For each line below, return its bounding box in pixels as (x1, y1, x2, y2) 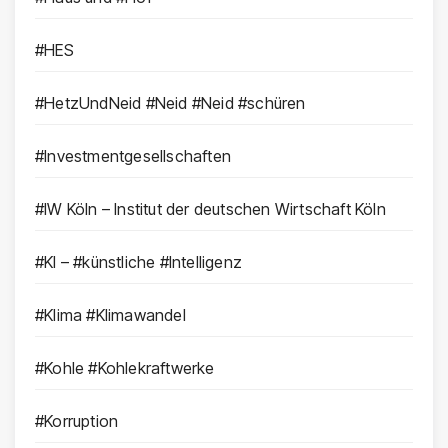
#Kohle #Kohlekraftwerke (35, 358, 215, 379)
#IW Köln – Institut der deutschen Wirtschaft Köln (35, 199, 386, 220)
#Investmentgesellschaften (35, 146, 231, 167)
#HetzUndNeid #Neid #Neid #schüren (35, 93, 306, 114)
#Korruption (35, 411, 119, 432)
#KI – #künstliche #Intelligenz (35, 252, 242, 273)
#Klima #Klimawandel (35, 305, 186, 326)
